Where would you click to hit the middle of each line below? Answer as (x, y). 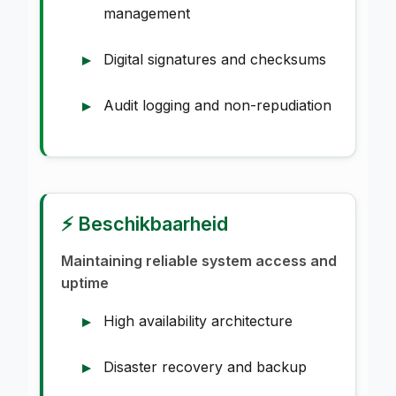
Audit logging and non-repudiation (217, 105)
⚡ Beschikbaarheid (145, 223)
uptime (85, 282)
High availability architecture (198, 320)
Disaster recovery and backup (205, 366)
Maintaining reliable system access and (199, 260)
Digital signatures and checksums (215, 59)
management (147, 13)
